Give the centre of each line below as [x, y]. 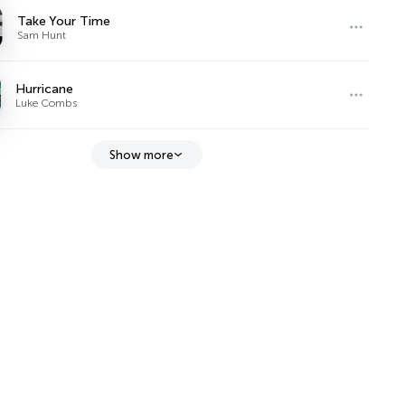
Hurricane [45, 89]
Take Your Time [64, 21]
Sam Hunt [42, 35]
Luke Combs [47, 103]
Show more [141, 155]
